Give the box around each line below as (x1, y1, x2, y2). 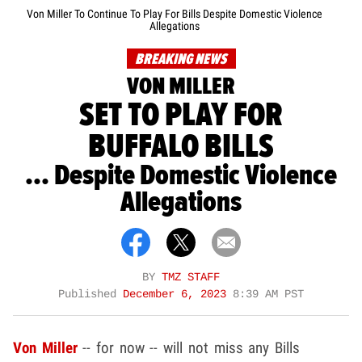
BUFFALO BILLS (88, 125, 274, 169)
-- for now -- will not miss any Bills (77, 339, 300, 358)
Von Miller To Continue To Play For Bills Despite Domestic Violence (27, 7, 322, 21)
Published (58, 288, 123, 301)
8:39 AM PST (233, 288, 304, 301)
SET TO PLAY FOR (79, 94, 283, 137)
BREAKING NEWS (134, 50, 226, 69)
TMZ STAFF (162, 271, 220, 284)
